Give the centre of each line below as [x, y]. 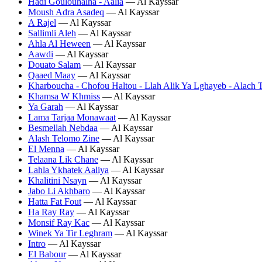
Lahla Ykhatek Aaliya [68, 170]
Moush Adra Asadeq [66, 12]
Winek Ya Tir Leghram [70, 233]
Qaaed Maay [52, 75]
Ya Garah [46, 106]
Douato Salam [54, 64]
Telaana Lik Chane [63, 159]
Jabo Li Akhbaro [59, 191]
